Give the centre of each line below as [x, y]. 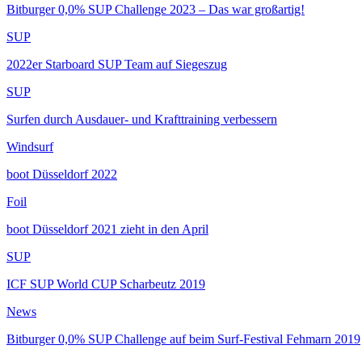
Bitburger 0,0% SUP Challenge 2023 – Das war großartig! [156, 9]
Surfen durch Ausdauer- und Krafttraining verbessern [142, 119]
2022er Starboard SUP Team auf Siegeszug [117, 64]
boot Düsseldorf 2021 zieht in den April [107, 229]
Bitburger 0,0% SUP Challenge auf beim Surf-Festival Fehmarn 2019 [183, 339]
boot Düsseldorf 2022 [62, 174]
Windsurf [30, 146]
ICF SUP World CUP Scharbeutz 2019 [106, 284]
